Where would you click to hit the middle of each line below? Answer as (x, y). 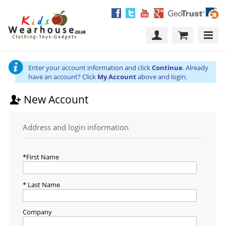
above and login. (162, 77)
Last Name (44, 184)
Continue (167, 68)
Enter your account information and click (90, 68)
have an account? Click (63, 77)
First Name (43, 157)
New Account (56, 100)
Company (37, 212)
